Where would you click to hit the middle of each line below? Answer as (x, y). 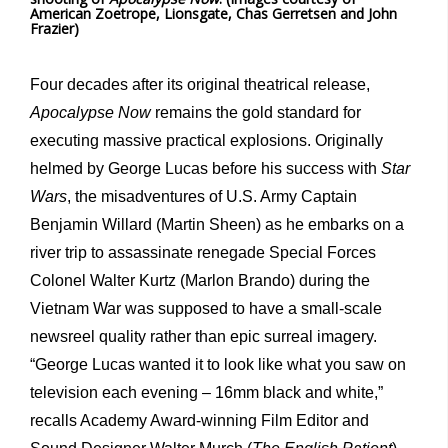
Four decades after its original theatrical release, (200, 85)
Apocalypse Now (90, 113)
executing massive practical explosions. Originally (206, 141)
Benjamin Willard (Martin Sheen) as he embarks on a (217, 225)
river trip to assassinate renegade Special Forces (203, 253)
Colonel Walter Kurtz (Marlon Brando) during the (200, 281)
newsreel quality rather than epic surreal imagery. (203, 337)
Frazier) (54, 29)
